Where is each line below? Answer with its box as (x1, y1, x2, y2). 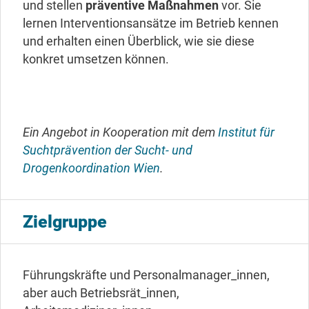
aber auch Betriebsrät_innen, (23, 286, 179, 301)
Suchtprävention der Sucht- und (23, 143, 192, 158)
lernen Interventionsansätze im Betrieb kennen (23, 16, 279, 31)
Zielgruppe (23, 212, 107, 232)
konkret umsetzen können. (23, 52, 172, 67)
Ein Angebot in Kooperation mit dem (23, 125, 218, 140)
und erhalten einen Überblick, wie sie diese (23, 34, 255, 49)
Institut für (218, 125, 275, 140)
